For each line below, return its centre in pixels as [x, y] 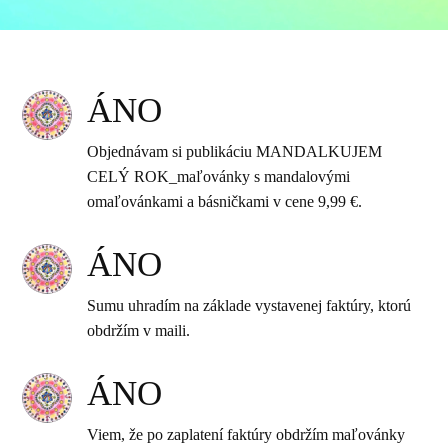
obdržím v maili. [139, 330]
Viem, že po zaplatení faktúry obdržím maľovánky [246, 434]
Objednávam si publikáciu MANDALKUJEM [235, 151]
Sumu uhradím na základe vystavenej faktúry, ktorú [249, 305]
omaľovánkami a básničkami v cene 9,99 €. [225, 201]
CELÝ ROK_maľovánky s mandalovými [219, 176]
